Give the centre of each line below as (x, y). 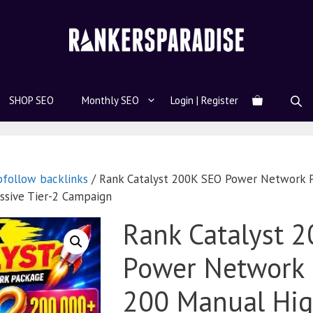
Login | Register (204, 101)
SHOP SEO (31, 101)
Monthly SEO (110, 101)
